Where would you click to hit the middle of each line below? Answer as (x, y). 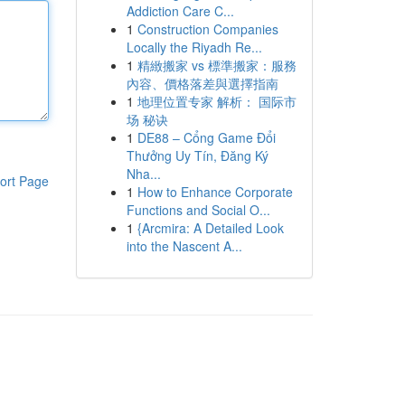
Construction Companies (207, 29)
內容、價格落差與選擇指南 (202, 83)
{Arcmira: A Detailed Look (210, 228)
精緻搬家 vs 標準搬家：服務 (217, 65)
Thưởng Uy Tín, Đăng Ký (197, 155)
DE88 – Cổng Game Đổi (206, 137)
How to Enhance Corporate (215, 192)
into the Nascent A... (184, 246)
